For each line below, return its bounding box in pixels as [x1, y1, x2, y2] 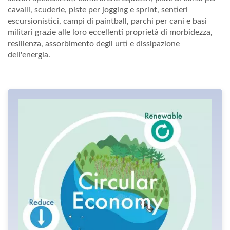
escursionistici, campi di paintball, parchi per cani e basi [8, 16, 207, 25]
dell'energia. [8, 50, 50, 59]
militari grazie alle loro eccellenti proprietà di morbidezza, [8, 28, 213, 36]
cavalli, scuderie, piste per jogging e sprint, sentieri [8, 5, 188, 14]
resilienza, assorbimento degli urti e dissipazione [8, 39, 180, 48]
